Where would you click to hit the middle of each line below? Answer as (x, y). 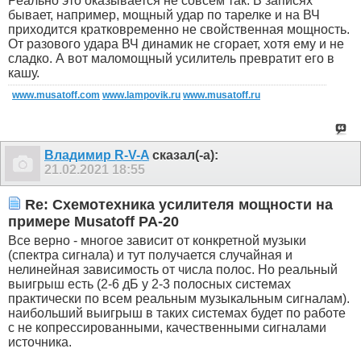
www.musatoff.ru (222, 95)
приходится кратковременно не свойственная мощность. (179, 29)
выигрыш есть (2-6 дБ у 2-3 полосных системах (149, 284)
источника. (40, 342)
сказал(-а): (184, 155)
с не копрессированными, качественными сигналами (167, 327)
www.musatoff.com (56, 95)
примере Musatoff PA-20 (93, 222)
